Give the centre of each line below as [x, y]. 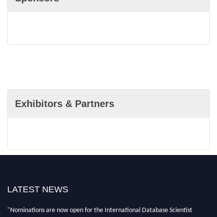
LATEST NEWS [38, 189]
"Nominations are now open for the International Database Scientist [100, 209]
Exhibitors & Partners [65, 104]
